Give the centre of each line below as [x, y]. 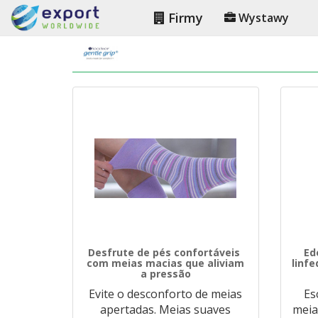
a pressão [165, 274]
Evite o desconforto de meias [166, 294]
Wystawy [262, 18]
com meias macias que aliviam [166, 263]
